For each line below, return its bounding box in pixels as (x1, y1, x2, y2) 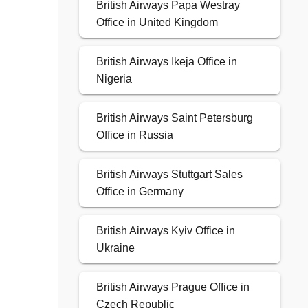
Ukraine (96, 242, 135, 254)
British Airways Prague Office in (96, 281, 250, 294)
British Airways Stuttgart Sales (96, 168, 243, 181)
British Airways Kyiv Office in (96, 225, 235, 237)
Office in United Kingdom (96, 16, 218, 29)
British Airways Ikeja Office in (96, 56, 237, 68)
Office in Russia (96, 129, 173, 142)
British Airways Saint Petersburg (96, 112, 253, 124)
